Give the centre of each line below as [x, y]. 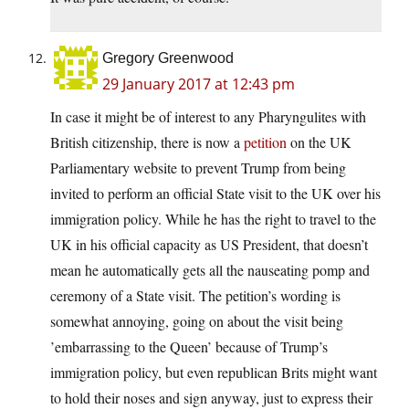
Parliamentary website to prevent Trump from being [198, 168]
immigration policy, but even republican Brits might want [214, 372]
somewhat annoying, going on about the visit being [197, 321]
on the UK [319, 142]
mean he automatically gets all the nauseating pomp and [210, 270]
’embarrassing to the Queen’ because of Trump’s [189, 347]
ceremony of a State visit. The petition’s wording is [195, 296]
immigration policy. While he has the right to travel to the [213, 219]
